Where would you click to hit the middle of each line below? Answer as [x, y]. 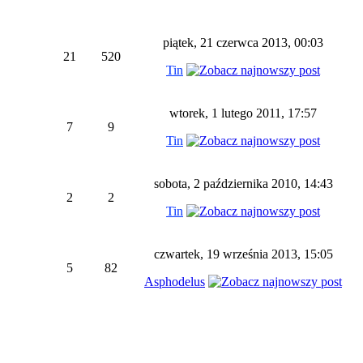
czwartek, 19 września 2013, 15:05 [243, 254]
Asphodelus [175, 282]
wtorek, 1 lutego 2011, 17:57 [243, 113]
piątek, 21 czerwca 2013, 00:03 [243, 43]
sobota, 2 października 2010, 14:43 [243, 184]
